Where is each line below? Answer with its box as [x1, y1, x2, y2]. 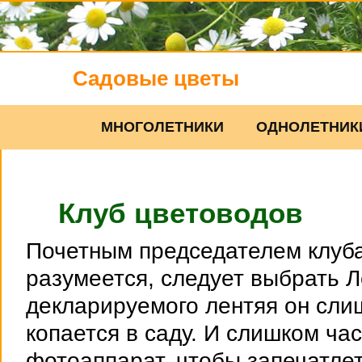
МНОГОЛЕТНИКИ [100, 119, 224, 135]
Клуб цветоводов [58, 197, 303, 229]
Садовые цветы [73, 66, 239, 90]
